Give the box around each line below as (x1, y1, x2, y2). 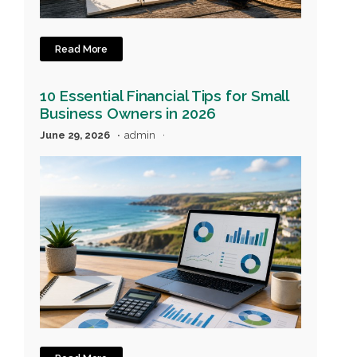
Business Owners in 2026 (40, 104, 216, 123)
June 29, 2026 (40, 128, 112, 141)
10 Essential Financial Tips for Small (40, 87, 289, 105)
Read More (55, 42, 108, 55)
